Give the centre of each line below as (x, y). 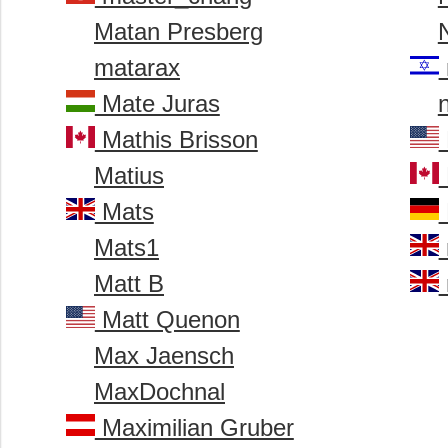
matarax (137, 68)
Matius (129, 176)
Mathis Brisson (176, 140)
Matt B (129, 284)
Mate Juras (157, 104)
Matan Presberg (178, 32)
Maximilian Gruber (194, 428)
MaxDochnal (159, 392)
